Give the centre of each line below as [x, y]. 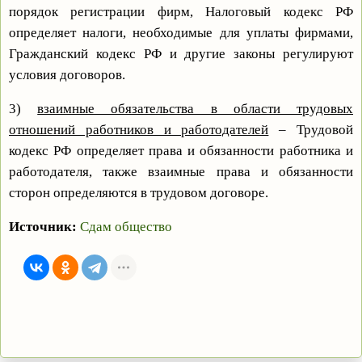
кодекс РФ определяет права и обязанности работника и [181, 151]
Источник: [43, 226]
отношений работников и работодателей [139, 130]
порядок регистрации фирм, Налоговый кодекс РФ [181, 12]
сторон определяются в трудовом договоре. [139, 193]
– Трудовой [311, 130]
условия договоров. [67, 75]
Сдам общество [126, 226]
